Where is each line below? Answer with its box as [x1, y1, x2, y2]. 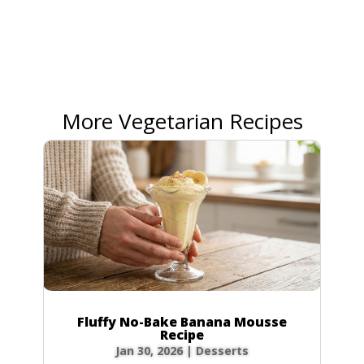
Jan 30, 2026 [115, 343, 183, 359]
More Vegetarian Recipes [61, 106, 303, 136]
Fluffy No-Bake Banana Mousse [77, 313, 287, 331]
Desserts [196, 343, 249, 359]
